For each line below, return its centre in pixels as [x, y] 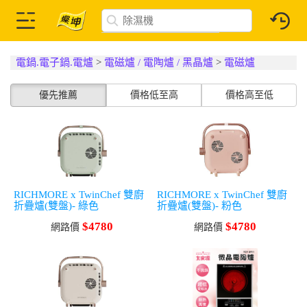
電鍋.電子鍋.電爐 [55, 62]
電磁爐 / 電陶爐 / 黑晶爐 [159, 62]
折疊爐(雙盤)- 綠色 [56, 206]
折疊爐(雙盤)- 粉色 [199, 206]
